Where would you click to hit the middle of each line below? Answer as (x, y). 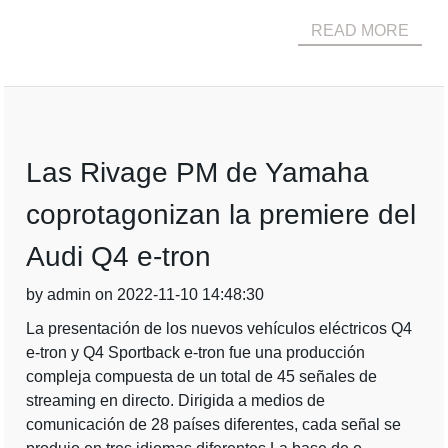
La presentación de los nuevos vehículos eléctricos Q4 (219, 328)
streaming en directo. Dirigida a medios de (176, 400)
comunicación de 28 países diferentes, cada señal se (214, 424)
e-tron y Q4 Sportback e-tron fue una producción (196, 352)
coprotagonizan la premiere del (221, 214)
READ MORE (359, 30)
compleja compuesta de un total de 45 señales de (202, 376)
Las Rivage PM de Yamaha (198, 172)
